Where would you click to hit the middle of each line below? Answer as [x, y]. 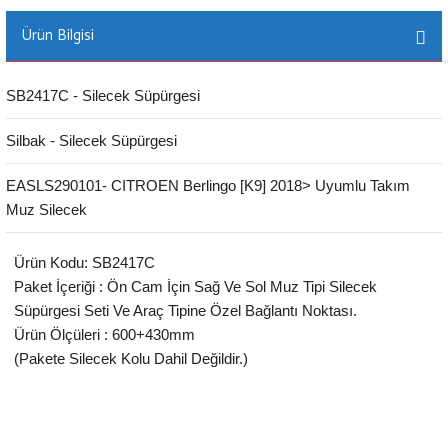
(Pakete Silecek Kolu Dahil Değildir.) [131, 358]
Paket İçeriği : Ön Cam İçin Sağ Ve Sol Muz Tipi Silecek [195, 286]
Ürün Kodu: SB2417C [84, 262]
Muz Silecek [46, 209]
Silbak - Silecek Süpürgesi [91, 140]
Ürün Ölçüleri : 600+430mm [104, 334]
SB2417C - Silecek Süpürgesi [103, 95]
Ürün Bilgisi [58, 35]
